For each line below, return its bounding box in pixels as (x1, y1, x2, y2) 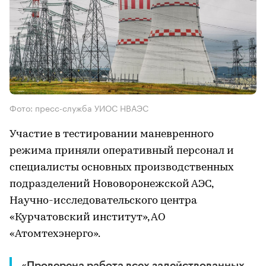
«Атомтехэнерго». (9, 229, 100, 240)
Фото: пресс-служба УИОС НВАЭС (9, 101, 148, 115)
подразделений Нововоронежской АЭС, (9, 179, 213, 191)
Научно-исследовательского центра (9, 195, 197, 207)
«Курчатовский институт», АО (9, 212, 166, 224)
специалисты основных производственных (9, 162, 234, 174)
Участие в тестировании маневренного (9, 129, 214, 141)
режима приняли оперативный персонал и (9, 145, 234, 157)
